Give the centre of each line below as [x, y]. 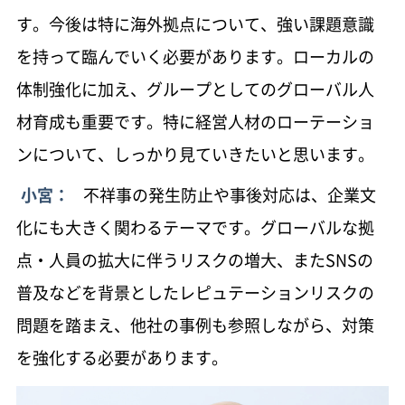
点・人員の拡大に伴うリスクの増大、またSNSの [194, 259]
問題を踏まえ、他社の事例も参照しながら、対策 [195, 325]
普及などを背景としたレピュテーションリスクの [195, 292]
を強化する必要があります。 [122, 357]
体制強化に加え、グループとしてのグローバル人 [195, 89]
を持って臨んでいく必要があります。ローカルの [195, 56]
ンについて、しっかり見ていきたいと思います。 [195, 154]
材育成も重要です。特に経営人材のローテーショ [195, 121]
